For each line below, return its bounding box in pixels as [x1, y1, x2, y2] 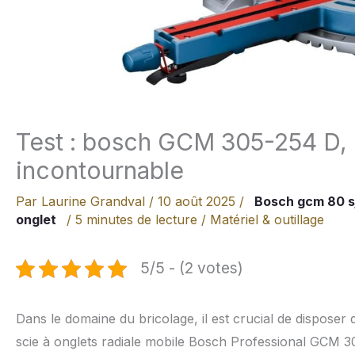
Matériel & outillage [210, 212, 324, 227]
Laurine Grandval [41, 193, 149, 209]
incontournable [16, 156, 184, 185]
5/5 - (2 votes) [140, 258, 243, 277]
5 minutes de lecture [75, 212, 197, 227]
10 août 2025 [158, 193, 239, 209]
